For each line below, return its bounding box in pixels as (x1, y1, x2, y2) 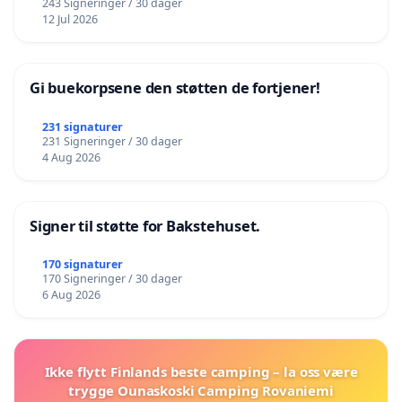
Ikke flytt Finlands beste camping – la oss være (44, 363, 358, 381)
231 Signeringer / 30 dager (41, 133, 182, 149)
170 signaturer (41, 257, 123, 273)
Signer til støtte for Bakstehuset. (30, 214, 261, 236)
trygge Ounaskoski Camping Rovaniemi (68, 381, 334, 400)
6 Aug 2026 (41, 287, 100, 303)
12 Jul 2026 (41, 11, 98, 27)
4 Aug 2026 (41, 149, 100, 165)
